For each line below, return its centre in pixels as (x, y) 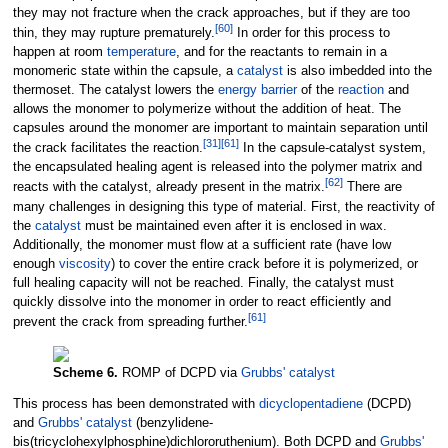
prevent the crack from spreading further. (130, 321)
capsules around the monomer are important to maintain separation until (220, 128)
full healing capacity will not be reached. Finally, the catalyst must (203, 282)
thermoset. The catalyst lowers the (115, 90)
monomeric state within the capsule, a (124, 71)
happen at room (59, 52)
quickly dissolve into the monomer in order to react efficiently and (201, 301)
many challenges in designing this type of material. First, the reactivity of (223, 206)
